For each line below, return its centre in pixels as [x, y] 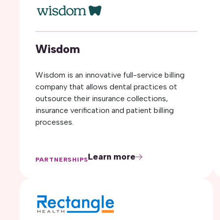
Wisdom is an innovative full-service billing [110, 75]
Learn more [112, 157]
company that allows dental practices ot [106, 87]
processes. [55, 122]
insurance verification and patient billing [105, 110]
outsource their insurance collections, [102, 98]
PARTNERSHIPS [62, 160]
